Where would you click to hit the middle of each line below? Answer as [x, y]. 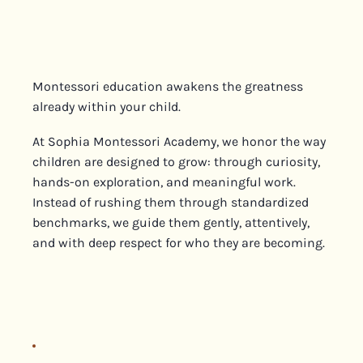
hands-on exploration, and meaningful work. [164, 182]
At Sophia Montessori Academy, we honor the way [179, 142]
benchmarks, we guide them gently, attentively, [171, 223]
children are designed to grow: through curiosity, [177, 162]
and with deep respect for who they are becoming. [179, 243]
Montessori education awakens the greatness [168, 87]
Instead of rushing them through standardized [171, 203]
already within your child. [107, 107]
